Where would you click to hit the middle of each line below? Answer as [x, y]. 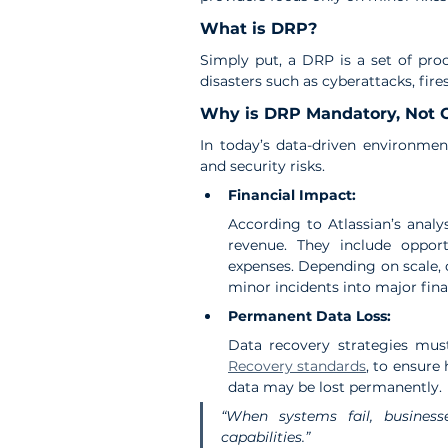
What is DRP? [258, 28]
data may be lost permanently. [335, 386]
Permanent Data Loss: [309, 315]
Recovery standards [297, 365]
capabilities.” [265, 436]
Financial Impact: [292, 194]
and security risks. [262, 165]
